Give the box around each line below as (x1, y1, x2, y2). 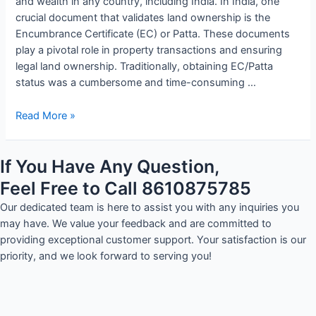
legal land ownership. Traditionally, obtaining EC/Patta (16, 60, 274, 73)
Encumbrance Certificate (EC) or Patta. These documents (16, 28, 291, 41)
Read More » (16, 109, 76, 122)
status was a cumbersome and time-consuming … (16, 76, 257, 90)
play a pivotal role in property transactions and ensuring (16, 44, 283, 57)
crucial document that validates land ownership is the (16, 11, 271, 25)
